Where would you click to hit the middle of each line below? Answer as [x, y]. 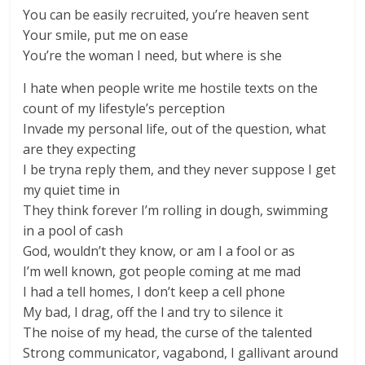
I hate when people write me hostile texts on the [171, 88]
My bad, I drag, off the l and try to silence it [153, 312]
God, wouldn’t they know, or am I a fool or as [159, 251]
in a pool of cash [73, 231]
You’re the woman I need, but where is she [153, 55]
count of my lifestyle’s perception [124, 108]
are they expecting [80, 149]
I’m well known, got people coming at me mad [162, 271]
